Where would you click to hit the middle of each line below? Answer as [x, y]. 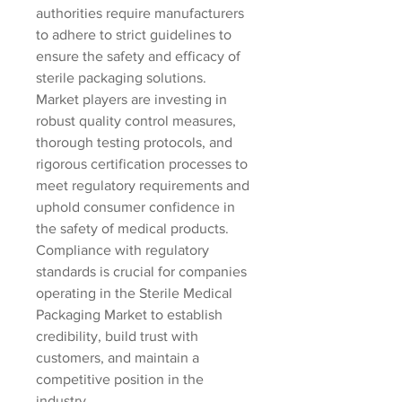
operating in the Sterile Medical [134, 293]
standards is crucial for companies [141, 271]
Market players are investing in [131, 99]
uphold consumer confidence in [135, 207]
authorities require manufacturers [140, 13]
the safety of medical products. [132, 228]
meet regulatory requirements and [143, 185]
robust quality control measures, [136, 121]
